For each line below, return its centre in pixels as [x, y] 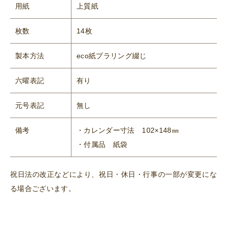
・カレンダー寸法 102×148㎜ [128, 130]
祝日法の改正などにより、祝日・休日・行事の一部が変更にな [113, 175]
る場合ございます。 [43, 189]
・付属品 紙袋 [102, 145]
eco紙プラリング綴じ [112, 56]
